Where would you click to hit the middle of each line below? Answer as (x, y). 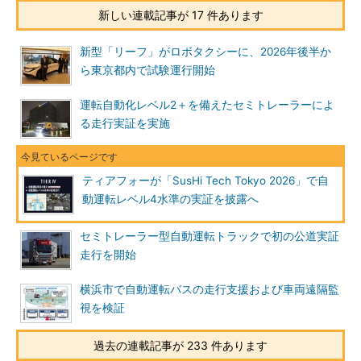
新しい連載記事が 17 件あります (180, 15)
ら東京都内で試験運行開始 (147, 70)
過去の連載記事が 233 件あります (180, 345)
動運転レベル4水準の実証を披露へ (170, 199)
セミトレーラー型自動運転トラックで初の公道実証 (210, 236)
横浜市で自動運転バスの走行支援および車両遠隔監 (210, 289)
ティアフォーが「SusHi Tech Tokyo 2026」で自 (205, 180)
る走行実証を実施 (125, 123)
